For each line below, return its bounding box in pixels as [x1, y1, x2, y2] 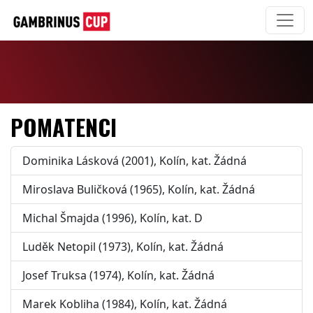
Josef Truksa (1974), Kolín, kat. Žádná [22, 268, 214, 283]
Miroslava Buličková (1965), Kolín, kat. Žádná [22, 182, 255, 197]
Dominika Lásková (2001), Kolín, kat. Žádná [22, 153, 247, 168]
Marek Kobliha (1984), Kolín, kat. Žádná [22, 296, 227, 312]
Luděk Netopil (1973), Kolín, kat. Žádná [22, 239, 224, 254]
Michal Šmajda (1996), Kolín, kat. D [22, 210, 203, 226]
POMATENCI [10, 110, 117, 143]
